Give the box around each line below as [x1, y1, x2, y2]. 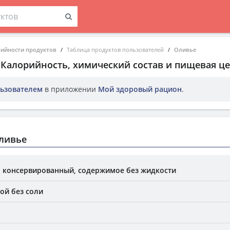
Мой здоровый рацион [98, 84, 182, 94]
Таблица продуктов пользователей [67, 46, 164, 53]
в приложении [43, 84, 98, 94]
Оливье [174, 46, 196, 53]
